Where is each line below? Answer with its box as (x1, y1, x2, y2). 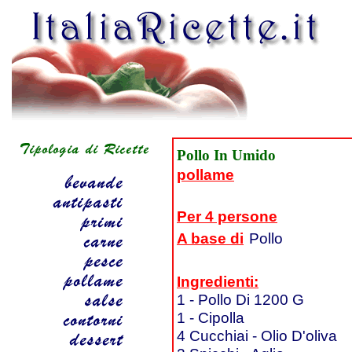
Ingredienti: (177, 273, 258, 290)
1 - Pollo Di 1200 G (177, 291, 304, 308)
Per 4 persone (177, 207, 277, 225)
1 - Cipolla (177, 309, 244, 326)
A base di (177, 229, 244, 247)
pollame (177, 166, 234, 183)
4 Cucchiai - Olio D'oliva (177, 327, 337, 344)
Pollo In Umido (177, 147, 276, 163)
